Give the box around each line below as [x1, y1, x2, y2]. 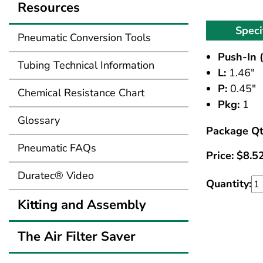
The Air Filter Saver [18, 227, 136, 245]
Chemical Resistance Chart [18, 85, 144, 100]
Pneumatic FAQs [18, 140, 96, 155]
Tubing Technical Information [18, 58, 154, 72]
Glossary [18, 113, 60, 127]
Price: [206, 149, 237, 163]
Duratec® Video [18, 168, 94, 183]
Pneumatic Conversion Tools [18, 30, 151, 45]
